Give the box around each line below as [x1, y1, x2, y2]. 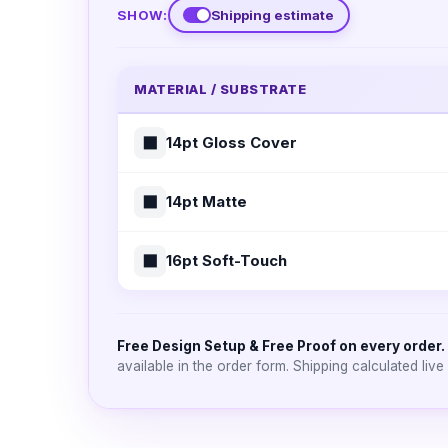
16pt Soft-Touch [166, 252, 287, 271]
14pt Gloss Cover [166, 134, 297, 153]
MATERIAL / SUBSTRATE [134, 81, 307, 98]
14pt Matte [166, 193, 247, 212]
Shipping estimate [211, 6, 335, 23]
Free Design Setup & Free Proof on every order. [117, 338, 445, 355]
